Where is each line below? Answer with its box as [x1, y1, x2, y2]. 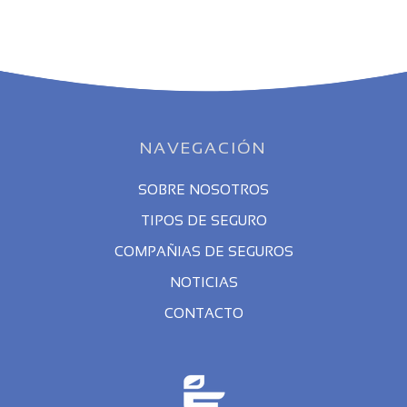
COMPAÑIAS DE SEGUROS [114, 243, 293, 259]
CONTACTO [164, 304, 243, 321]
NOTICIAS [169, 273, 238, 290]
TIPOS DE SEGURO [140, 212, 267, 228]
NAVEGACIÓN [140, 138, 267, 157]
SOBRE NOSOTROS [138, 181, 269, 197]
